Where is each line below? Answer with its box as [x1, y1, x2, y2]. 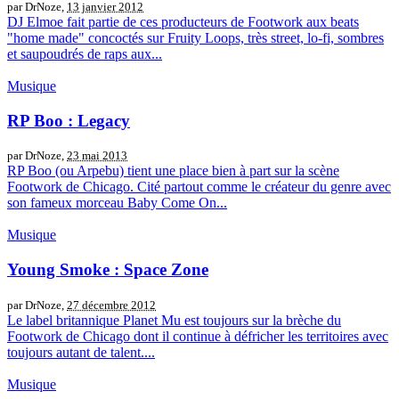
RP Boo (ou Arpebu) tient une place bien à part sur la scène [7, 163, 339, 179]
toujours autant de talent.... [7, 344, 155, 360]
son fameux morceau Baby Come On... [7, 195, 227, 211]
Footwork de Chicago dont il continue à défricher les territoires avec [7, 328, 388, 344]
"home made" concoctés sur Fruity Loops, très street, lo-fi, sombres [7, 29, 384, 45]
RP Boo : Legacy [7, 110, 130, 130]
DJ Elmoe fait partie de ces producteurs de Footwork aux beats [7, 13, 359, 29]
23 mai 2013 [67, 149, 127, 163]
